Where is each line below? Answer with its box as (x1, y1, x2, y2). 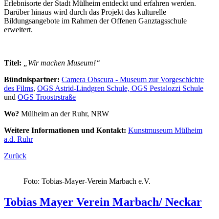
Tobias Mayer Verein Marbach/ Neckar (4, 195, 202, 208)
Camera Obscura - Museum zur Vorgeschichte (62, 75, 204, 84)
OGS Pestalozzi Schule (131, 84, 203, 92)
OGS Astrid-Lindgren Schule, (37, 84, 131, 92)
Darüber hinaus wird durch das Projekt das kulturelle (4, 7, 166, 16)
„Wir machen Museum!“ (23, 58, 100, 67)
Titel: (4, 58, 23, 67)
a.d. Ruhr (4, 134, 33, 143)
